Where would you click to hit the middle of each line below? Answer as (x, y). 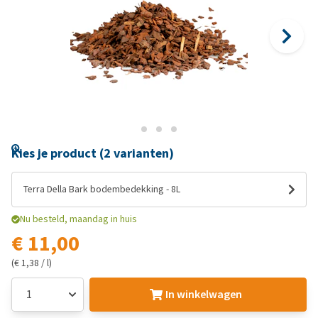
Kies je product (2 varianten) (93, 153)
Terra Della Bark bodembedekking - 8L (102, 189)
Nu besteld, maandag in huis (78, 219)
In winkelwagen (203, 294)
